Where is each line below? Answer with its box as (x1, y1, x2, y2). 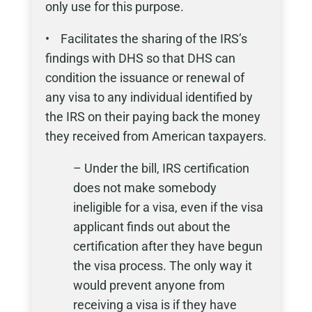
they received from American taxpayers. (45, 129, 267, 143)
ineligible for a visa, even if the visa (72, 200, 263, 214)
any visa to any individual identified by (45, 90, 253, 104)
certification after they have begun (72, 239, 263, 253)
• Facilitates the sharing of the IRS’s (45, 31, 247, 46)
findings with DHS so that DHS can (45, 51, 235, 65)
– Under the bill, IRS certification (72, 161, 249, 175)
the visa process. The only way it (72, 258, 252, 273)
